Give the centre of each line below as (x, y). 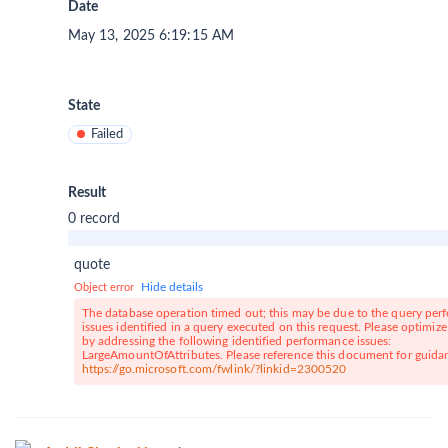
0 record (93, 219)
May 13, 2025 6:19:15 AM (151, 36)
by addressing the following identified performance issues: (236, 341)
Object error (105, 288)
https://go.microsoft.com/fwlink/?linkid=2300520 (214, 369)
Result (86, 193)
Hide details (171, 287)
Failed (106, 135)
